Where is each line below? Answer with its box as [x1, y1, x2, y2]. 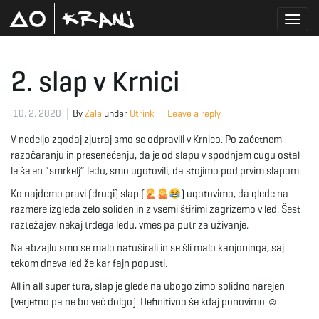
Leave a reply [167, 108, 221, 120]
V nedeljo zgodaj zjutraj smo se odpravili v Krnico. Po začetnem [11, 133, 282, 146]
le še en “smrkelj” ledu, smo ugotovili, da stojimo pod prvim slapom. [11, 164, 301, 177]
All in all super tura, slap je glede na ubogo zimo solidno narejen [11, 280, 285, 293]
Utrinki [130, 108, 156, 120]
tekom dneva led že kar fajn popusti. [11, 257, 167, 270]
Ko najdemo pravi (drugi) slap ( [11, 187, 145, 200]
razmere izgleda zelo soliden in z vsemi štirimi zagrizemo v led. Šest [11, 203, 300, 216]
